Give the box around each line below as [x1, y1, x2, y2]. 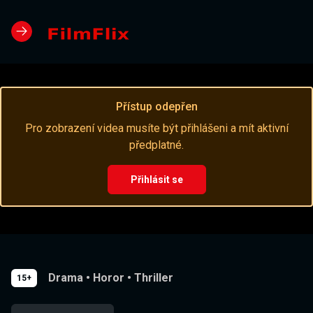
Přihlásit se [130, 174, 183, 185]
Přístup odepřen [115, 100, 198, 114]
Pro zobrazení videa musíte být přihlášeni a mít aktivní [24, 122, 289, 136]
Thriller [134, 271, 173, 284]
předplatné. [129, 138, 184, 152]
